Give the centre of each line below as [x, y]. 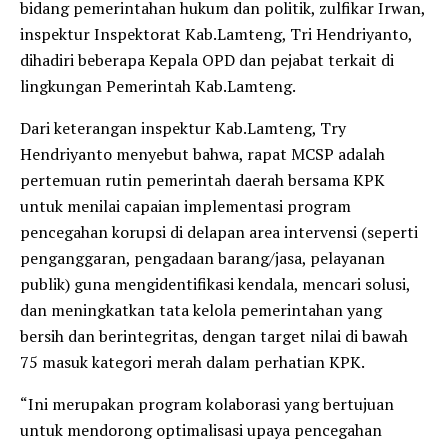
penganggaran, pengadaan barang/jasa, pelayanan [202, 257]
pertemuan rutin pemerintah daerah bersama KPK [202, 179]
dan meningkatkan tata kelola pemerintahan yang [201, 309]
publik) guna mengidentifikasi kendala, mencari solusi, [215, 283]
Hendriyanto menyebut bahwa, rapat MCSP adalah [202, 153]
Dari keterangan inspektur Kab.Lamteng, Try [183, 127]
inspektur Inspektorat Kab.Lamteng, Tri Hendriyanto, [216, 33]
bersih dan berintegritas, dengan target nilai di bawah [214, 335]
